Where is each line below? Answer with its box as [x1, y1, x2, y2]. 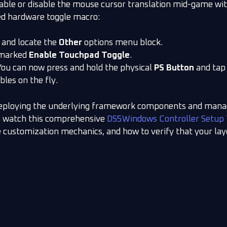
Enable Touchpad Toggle [29, 51, 130, 60]
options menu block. [82, 39, 163, 48]
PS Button [154, 64, 194, 73]
